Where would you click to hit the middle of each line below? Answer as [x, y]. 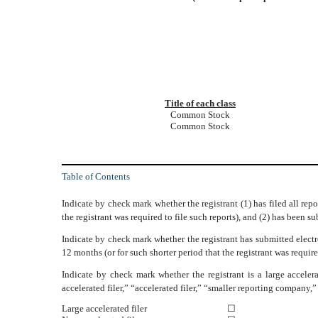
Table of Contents [96, 177]
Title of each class [200, 103]
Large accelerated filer [104, 309]
